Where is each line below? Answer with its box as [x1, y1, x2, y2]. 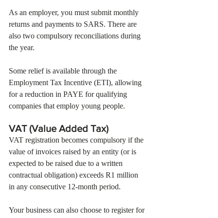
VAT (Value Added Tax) [9, 123, 113, 134]
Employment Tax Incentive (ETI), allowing [9, 78, 144, 87]
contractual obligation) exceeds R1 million [9, 171, 140, 179]
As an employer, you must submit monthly [9, 8, 141, 17]
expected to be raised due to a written [9, 159, 125, 167]
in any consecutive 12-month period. [9, 182, 123, 191]
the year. [9, 43, 36, 52]
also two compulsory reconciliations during [9, 32, 143, 40]
